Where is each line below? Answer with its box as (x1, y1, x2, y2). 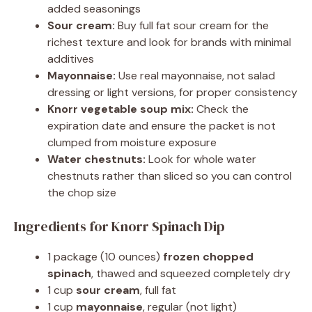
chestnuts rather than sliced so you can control (47, 168, 292, 183)
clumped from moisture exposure (47, 134, 217, 150)
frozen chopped (163, 249, 253, 264)
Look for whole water (146, 151, 256, 166)
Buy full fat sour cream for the (115, 17, 269, 33)
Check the (194, 101, 249, 116)
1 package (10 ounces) (47, 249, 163, 264)
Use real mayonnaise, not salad (116, 68, 275, 83)
